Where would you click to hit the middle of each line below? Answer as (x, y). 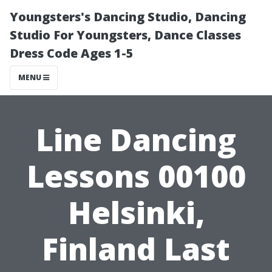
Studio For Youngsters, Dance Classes (125, 35)
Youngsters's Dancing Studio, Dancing (128, 17)
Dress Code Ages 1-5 (72, 53)
